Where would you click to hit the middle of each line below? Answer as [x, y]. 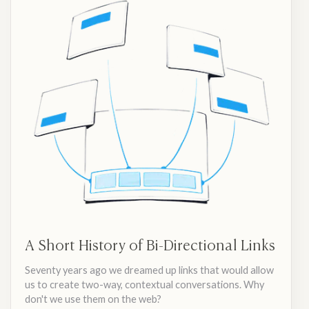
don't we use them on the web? [93, 299]
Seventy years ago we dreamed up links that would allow [150, 270]
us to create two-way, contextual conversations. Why [145, 285]
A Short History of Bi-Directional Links [150, 244]
